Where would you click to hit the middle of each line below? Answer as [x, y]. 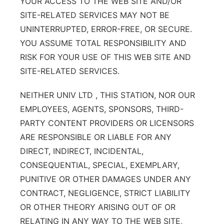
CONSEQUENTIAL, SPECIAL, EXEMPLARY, [100, 165]
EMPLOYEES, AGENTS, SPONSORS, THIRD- [102, 109]
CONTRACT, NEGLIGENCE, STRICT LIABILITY [105, 193]
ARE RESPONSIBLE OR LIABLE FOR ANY [96, 137]
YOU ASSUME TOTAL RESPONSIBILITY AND [103, 43]
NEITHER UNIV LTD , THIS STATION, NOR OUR [107, 95]
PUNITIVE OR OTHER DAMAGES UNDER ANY [105, 179]
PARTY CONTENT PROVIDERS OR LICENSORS [107, 123]
